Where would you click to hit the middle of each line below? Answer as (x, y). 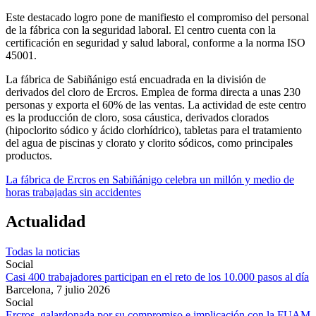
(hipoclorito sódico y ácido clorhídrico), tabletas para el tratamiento (154, 130)
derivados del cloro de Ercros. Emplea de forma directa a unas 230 (153, 92)
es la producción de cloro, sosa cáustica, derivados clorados (137, 117)
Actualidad (45, 222)
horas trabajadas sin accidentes (73, 192)
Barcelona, (31, 290)
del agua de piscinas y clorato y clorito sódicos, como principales (149, 142)
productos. (29, 155)
